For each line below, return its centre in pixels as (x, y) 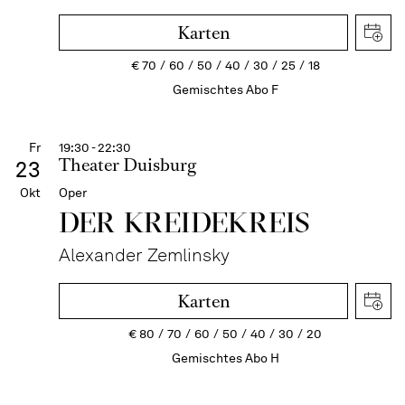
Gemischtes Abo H (225, 358)
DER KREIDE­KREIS (185, 222)
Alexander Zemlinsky (144, 255)
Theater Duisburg (127, 165)
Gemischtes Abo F (225, 89)
